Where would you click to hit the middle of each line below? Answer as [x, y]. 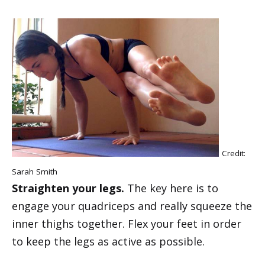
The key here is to [171, 188]
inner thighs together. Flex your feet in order [127, 223]
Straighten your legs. [68, 188]
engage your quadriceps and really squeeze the [132, 206]
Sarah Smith [35, 171]
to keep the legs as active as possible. [108, 241]
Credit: [234, 153]
